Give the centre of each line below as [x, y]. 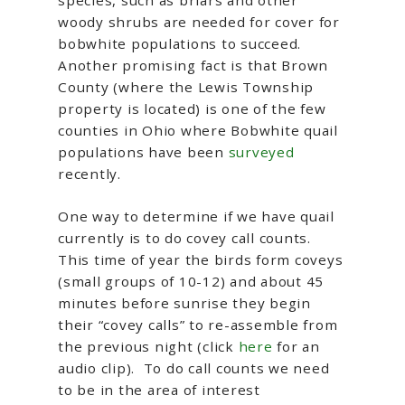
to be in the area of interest [159, 390]
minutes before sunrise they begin [184, 303]
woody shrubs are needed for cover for [199, 22]
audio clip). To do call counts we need [194, 368]
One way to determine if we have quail [196, 217]
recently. [89, 174]
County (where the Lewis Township [186, 87]
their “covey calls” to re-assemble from [198, 325]
